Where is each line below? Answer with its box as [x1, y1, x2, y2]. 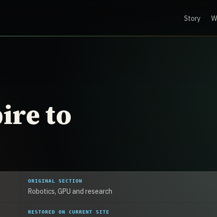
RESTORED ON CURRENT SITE [28, 208, 110, 215]
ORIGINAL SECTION [28, 177, 82, 184]
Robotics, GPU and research [28, 186, 112, 196]
